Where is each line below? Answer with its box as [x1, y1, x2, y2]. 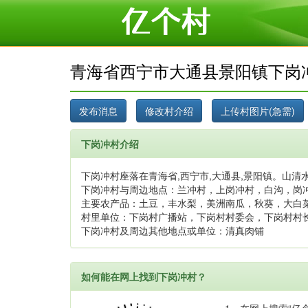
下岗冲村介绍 [81, 137, 139, 151]
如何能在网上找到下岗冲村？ [81, 269, 206, 283]
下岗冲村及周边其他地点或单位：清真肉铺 [81, 223, 264, 237]
